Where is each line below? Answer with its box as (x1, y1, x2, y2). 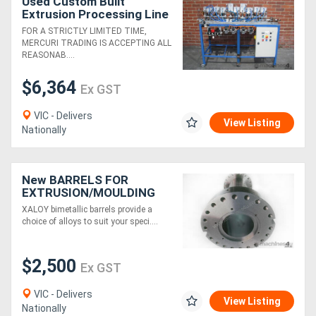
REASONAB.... (22, 50, 75, 61)
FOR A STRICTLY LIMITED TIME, (22, 26, 147, 37)
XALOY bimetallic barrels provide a (22, 205, 152, 215)
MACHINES (22, 198, 84, 213)
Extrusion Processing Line (22, 7, 169, 22)
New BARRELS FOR (22, 173, 128, 188)
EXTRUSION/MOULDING (22, 186, 155, 200)
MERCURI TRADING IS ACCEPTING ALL (22, 38, 171, 49)
